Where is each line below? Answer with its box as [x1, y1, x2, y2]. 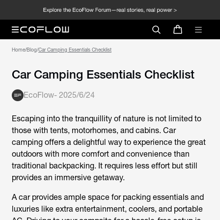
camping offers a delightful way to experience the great [12, 137, 206, 147]
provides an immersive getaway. [12, 173, 125, 182]
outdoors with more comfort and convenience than [12, 149, 190, 159]
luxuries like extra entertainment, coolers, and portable [12, 204, 203, 214]
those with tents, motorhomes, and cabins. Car [12, 126, 176, 135]
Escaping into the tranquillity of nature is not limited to [12, 114, 201, 123]
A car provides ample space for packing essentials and [12, 192, 204, 202]
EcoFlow [24, 90, 54, 100]
